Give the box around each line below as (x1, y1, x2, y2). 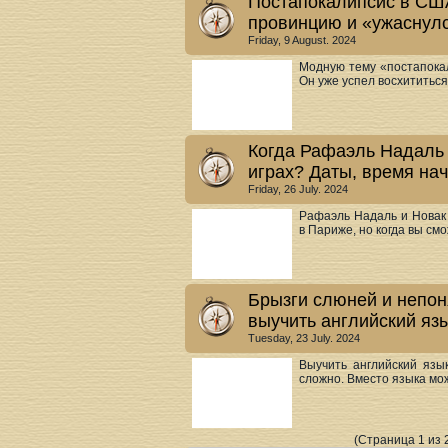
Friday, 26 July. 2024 (248, 183, 348, 195)
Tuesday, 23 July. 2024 (248, 332, 360, 344)
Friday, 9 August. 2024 (248, 34, 356, 46)
